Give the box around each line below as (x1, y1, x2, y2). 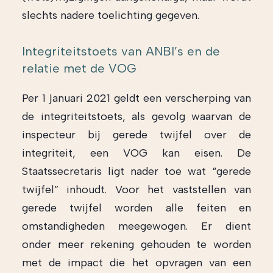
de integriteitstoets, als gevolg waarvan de (22, 110, 251, 123)
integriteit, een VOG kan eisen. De (22, 146, 251, 160)
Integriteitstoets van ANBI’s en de (22, 44, 220, 58)
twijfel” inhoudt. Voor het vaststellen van (22, 183, 251, 196)
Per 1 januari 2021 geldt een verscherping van (22, 91, 251, 105)
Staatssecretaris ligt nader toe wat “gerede (22, 165, 251, 178)
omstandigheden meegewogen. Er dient (22, 219, 251, 233)
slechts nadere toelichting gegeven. (22, 9, 199, 22)
